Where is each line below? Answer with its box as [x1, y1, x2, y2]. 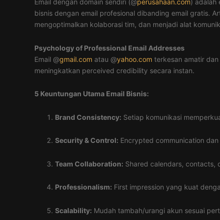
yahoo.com [117, 55, 152, 63]
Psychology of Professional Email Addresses [34, 43, 185, 52]
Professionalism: [55, 183, 112, 191]
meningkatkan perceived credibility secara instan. [34, 66, 194, 75]
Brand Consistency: [55, 112, 121, 121]
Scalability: [55, 206, 92, 215]
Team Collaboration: [55, 159, 123, 168]
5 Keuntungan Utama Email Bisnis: [34, 89, 149, 98]
